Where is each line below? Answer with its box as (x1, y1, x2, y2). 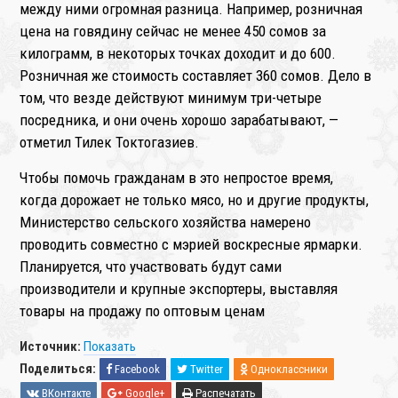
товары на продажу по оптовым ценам (20, 302, 266, 321)
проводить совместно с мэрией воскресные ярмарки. (20, 235, 363, 254)
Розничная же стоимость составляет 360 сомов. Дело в (20, 67, 372, 85)
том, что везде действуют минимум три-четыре (20, 89, 322, 107)
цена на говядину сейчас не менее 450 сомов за (20, 22, 327, 41)
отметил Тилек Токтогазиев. (20, 133, 200, 152)
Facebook (112, 362, 161, 377)
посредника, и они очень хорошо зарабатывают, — (20, 111, 339, 130)
